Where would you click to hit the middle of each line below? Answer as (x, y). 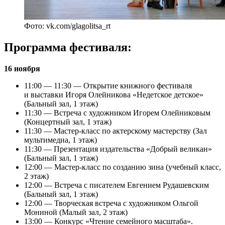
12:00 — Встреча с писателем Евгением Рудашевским (117, 185)
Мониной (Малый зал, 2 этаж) (76, 212)
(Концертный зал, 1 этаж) (68, 122)
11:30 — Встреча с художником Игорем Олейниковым (117, 113)
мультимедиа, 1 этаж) (61, 140)
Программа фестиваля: (68, 47)
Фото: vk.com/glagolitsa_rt (67, 26)
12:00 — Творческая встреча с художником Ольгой (111, 203)
